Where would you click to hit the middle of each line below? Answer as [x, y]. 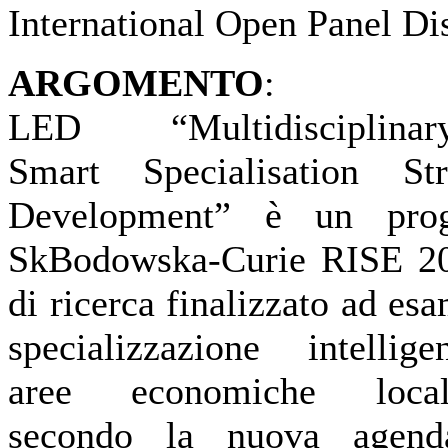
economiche [224, 391]
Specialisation [251, 171]
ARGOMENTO [136, 83]
